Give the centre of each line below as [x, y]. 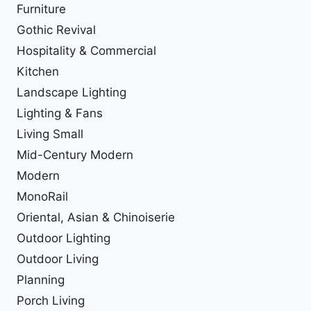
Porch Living [51, 301]
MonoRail [42, 197]
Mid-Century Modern [75, 155]
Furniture [41, 9]
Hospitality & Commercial [86, 51]
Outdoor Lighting [64, 238]
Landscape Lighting [72, 93]
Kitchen [38, 72]
